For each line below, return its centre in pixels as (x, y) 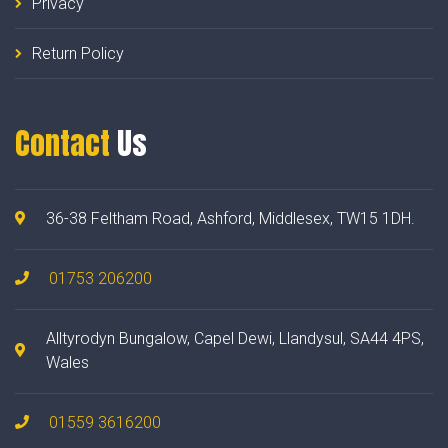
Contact (62, 144)
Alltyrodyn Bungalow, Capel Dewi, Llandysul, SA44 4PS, (235, 339)
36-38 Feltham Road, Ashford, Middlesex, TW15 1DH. (230, 219)
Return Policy (78, 54)
